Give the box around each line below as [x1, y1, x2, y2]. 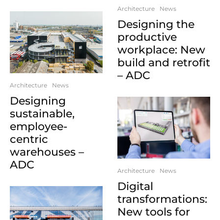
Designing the [117, 18, 194, 31]
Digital [117, 180, 153, 193]
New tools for [117, 205, 190, 219]
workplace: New [117, 43, 205, 57]
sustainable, [10, 107, 75, 120]
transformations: [117, 192, 207, 206]
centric [10, 132, 48, 146]
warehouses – [10, 145, 84, 159]
